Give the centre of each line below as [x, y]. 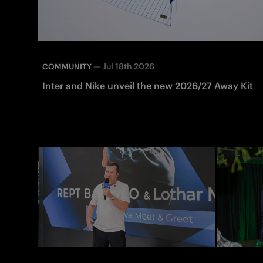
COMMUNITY [67, 66]
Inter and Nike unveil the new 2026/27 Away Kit [148, 85]
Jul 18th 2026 [129, 66]
